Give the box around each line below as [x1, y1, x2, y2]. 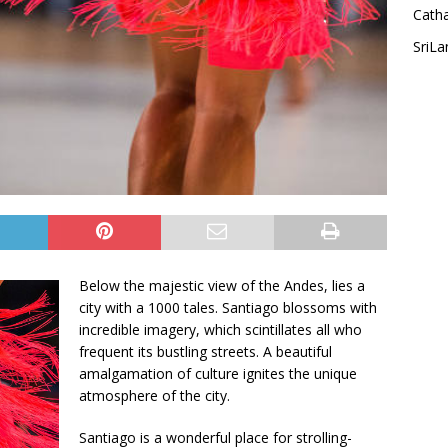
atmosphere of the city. [79, 386, 230, 406]
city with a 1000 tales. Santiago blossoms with [79, 298, 377, 318]
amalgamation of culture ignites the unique [79, 364, 357, 384]
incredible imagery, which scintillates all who [79, 320, 362, 340]
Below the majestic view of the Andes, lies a [79, 276, 365, 296]
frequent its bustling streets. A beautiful [79, 342, 332, 362]
